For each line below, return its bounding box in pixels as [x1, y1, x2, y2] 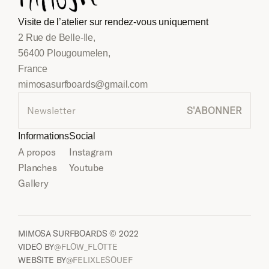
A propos [18, 146, 56, 157]
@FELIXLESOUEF [65, 255, 133, 265]
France [18, 64, 48, 74]
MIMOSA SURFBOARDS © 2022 [18, 228, 139, 238]
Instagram [69, 146, 112, 157]
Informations [18, 131, 70, 141]
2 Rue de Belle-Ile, [18, 32, 98, 43]
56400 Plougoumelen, [18, 48, 113, 58]
